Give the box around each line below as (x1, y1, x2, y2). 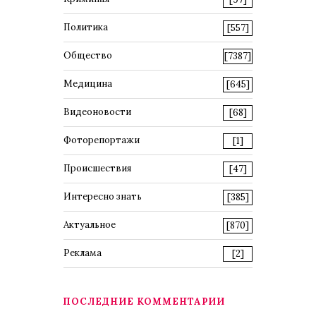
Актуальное (63, 219, 116, 231)
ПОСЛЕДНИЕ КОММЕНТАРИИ (63, 296, 225, 308)
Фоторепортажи (63, 134, 140, 146)
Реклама (63, 247, 102, 259)
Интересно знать (63, 190, 142, 202)
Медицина (63, 78, 112, 90)
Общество (63, 49, 112, 61)
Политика (63, 21, 108, 33)
